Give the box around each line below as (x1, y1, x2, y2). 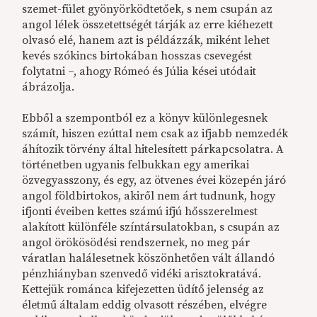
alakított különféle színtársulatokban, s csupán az (22, 220, 280, 235)
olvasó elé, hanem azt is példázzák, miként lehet (22, 33, 270, 48)
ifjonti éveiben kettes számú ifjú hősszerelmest (22, 204, 258, 219)
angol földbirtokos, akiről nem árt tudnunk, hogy (22, 189, 276, 204)
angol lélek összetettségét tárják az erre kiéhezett (22, 18, 274, 33)
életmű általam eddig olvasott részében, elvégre (22, 298, 267, 313)
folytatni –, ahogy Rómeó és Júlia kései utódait (22, 64, 257, 79)
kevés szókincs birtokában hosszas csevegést (22, 49, 253, 64)
